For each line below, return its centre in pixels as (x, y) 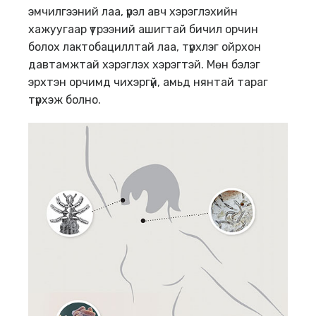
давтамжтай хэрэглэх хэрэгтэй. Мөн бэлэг (144, 65)
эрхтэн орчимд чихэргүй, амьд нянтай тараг (148, 83)
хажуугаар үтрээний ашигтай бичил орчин (143, 30)
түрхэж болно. (65, 100)
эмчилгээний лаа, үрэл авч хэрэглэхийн (133, 12)
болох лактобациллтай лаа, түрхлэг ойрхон (145, 47)
